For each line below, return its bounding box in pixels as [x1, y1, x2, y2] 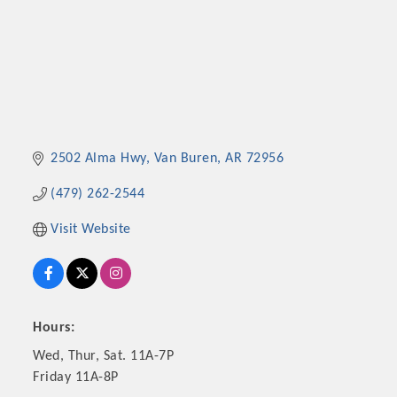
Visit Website [51, 222, 131, 237]
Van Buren [153, 152, 218, 167]
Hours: [33, 321, 75, 336]
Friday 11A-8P [33, 370, 119, 385]
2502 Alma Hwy [51, 152, 146, 167]
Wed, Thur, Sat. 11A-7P [33, 349, 175, 364]
